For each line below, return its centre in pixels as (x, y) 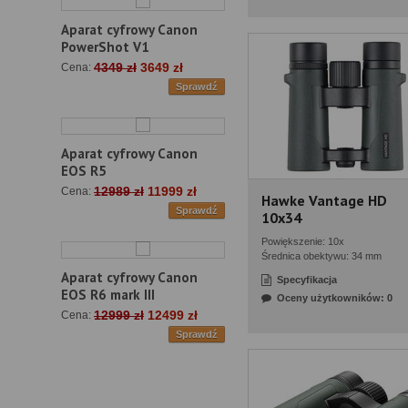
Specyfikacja (307, 280)
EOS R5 (84, 171)
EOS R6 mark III (108, 295)
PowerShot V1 (105, 47)
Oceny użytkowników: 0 (335, 298)
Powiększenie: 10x (303, 241)
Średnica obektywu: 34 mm (321, 256)
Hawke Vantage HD (324, 200)
